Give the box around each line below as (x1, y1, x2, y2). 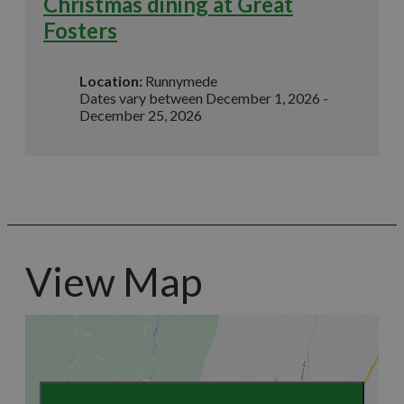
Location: (79, 72, 142, 90)
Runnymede (145, 72, 217, 90)
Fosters (43, 17, 117, 44)
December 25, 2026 (79, 106, 202, 124)
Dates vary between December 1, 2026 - (79, 89, 328, 107)
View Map (25, 258, 202, 306)
